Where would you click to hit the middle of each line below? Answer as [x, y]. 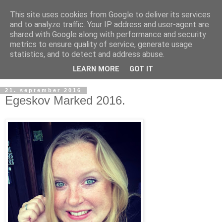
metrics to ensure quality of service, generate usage [101, 44]
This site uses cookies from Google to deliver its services [110, 15]
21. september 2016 [43, 90]
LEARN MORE [96, 69]
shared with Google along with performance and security [108, 34]
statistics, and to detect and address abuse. [87, 54]
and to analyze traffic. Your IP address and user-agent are [110, 25]
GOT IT [141, 69]
